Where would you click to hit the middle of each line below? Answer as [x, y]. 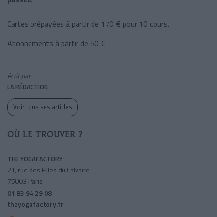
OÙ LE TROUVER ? [45, 134]
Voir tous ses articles [43, 106]
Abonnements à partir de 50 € [56, 43]
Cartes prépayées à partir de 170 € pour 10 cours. [88, 23]
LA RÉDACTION [28, 86]
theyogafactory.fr [35, 204]
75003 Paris [25, 181]
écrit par [19, 75]
